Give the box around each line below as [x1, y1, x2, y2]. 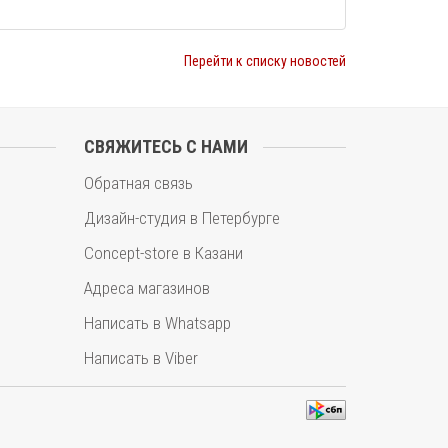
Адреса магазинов [84, 278, 210, 298]
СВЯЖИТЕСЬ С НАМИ [84, 136, 248, 157]
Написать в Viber [84, 348, 198, 368]
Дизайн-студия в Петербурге [84, 208, 280, 228]
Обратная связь [84, 173, 193, 193]
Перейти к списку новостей [184, 53, 346, 69]
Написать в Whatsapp [84, 313, 231, 333]
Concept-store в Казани [84, 243, 243, 263]
